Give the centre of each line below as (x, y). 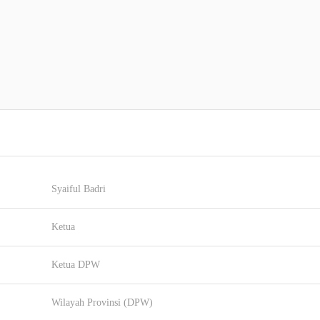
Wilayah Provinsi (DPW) (102, 302)
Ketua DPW (76, 265)
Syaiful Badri (79, 189)
